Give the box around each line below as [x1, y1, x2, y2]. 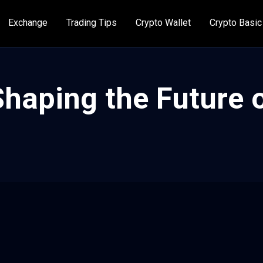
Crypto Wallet [136, 17, 191, 28]
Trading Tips [66, 17, 117, 28]
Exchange [8, 17, 48, 28]
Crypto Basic [210, 17, 262, 28]
